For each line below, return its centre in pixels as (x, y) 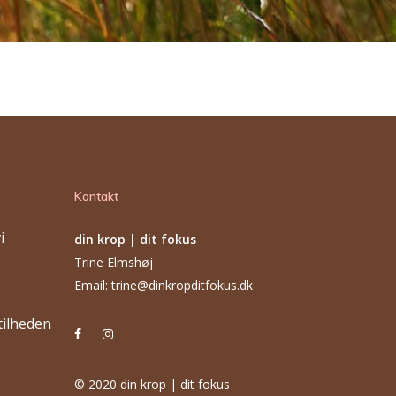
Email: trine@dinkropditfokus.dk (164, 285)
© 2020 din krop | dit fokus (152, 384)
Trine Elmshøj (114, 262)
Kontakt (97, 196)
